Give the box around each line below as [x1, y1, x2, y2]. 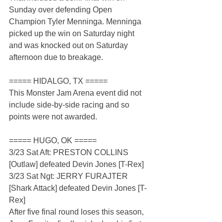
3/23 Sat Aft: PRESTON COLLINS [9, 148, 130, 157]
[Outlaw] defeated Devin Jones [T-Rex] [9, 160, 144, 169]
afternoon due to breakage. [9, 53, 103, 62]
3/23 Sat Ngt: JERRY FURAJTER [9, 172, 130, 181]
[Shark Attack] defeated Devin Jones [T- [9, 184, 147, 193]
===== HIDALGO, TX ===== [9, 77, 108, 86]
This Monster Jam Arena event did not [9, 89, 143, 98]
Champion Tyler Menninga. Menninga [9, 17, 143, 26]
